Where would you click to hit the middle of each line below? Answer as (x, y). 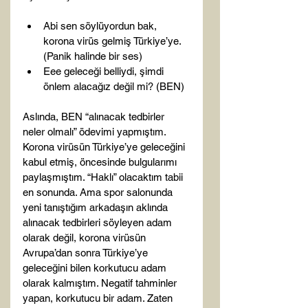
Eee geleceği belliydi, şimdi (105, 71)
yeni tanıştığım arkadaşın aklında (97, 207)
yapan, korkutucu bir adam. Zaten (99, 298)
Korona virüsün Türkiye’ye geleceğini (105, 147)
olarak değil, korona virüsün (86, 238)
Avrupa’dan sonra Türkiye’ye (87, 253)
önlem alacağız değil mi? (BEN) (114, 86)
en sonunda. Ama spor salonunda (99, 192)
